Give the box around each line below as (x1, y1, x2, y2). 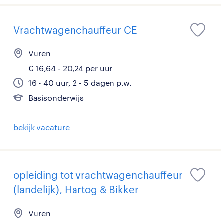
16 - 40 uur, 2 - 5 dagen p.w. (28, 78, 132, 87)
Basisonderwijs (28, 93, 84, 102)
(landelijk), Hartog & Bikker (13, 184, 139, 195)
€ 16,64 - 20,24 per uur (28, 63, 112, 73)
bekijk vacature (13, 122, 70, 132)
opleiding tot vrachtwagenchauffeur (13, 169, 183, 181)
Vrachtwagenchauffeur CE (13, 24, 137, 36)
